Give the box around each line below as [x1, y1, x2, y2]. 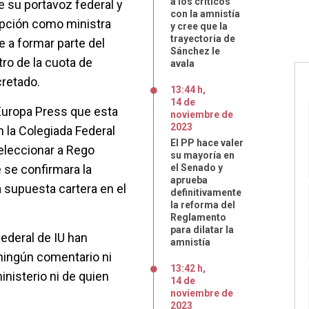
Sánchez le [170, 46, 220, 57]
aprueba [170, 175, 208, 186]
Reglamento [170, 212, 226, 223]
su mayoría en [170, 150, 235, 161]
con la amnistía [170, 8, 240, 19]
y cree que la [170, 21, 228, 32]
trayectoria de [170, 33, 235, 44]
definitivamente [170, 187, 241, 198]
